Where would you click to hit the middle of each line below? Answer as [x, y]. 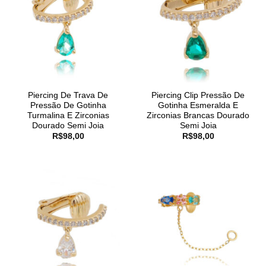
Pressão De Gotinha [68, 105]
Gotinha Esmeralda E [198, 105]
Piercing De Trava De [68, 95]
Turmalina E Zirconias [68, 115]
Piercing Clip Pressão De [198, 95]
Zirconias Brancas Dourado [198, 115]
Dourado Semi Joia [68, 125]
